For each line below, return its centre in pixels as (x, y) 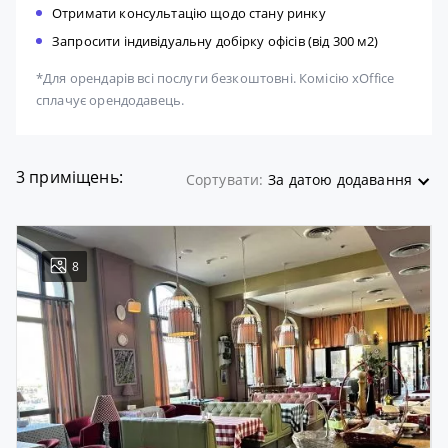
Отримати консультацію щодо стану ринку (189, 13)
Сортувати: (224, 180)
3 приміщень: (69, 177)
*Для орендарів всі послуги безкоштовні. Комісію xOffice (215, 78)
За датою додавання (340, 180)
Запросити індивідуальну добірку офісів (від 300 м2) (215, 41)
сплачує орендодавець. (110, 100)
